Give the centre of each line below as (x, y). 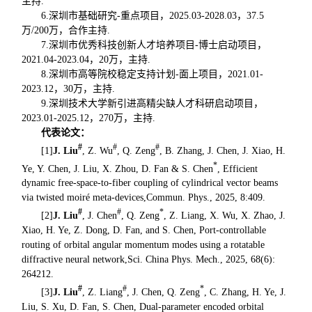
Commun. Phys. (178, 198)
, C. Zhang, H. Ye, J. (245, 292)
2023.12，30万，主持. (69, 89)
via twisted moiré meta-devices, (84, 198)
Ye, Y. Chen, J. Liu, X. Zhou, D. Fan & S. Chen (118, 169)
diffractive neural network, (75, 260)
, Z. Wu (98, 150)
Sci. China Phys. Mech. (174, 260)
